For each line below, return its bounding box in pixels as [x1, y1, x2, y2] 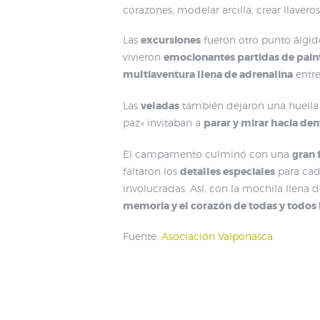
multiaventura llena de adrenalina [123, 68, 293, 81]
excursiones [141, 34, 201, 47]
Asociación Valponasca [161, 230, 273, 243]
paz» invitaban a [123, 116, 204, 129]
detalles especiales [180, 164, 275, 178]
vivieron [123, 51, 164, 64]
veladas [141, 99, 179, 113]
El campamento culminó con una [123, 147, 292, 160]
